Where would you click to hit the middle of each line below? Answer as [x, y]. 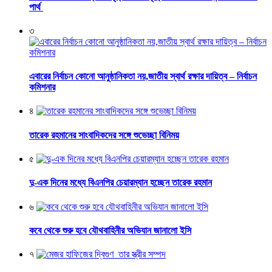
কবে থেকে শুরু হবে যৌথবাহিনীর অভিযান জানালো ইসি [110, 230]
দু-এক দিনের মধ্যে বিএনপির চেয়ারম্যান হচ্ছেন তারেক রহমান [121, 183]
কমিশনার [42, 87]
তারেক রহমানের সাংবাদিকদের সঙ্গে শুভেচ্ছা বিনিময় [104, 135]
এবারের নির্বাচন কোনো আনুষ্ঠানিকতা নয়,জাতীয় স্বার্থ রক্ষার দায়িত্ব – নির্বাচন [143, 76]
